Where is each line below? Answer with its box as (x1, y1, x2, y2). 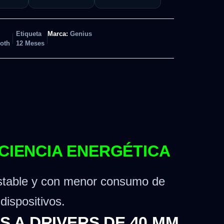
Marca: (47, 30, 70, 38)
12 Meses (15, 39, 44, 47)
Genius (69, 30, 92, 38)
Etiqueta (15, 30, 41, 38)
